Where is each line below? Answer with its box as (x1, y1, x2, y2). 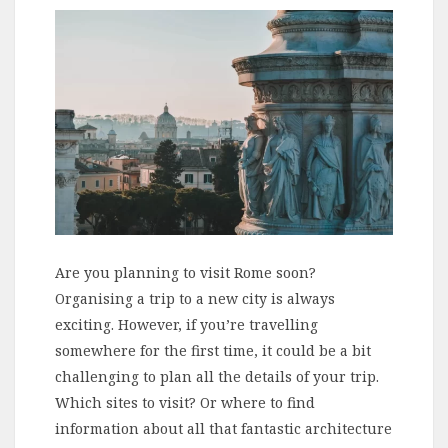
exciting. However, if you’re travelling (55, 314, 318, 334)
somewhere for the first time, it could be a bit (55, 340, 371, 360)
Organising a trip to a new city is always (55, 288, 335, 308)
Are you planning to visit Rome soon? (55, 262, 316, 282)
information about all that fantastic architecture (55, 418, 392, 438)
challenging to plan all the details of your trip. (55, 366, 379, 386)
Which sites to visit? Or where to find (55, 392, 315, 412)
